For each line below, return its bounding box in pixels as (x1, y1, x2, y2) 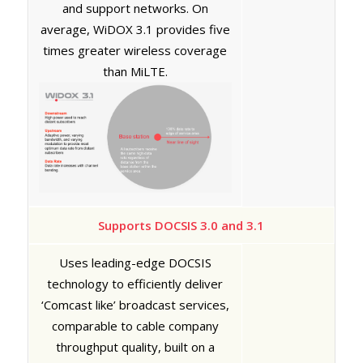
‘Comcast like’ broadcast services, (41, 296, 229, 313)
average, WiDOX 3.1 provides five (40, 20, 230, 37)
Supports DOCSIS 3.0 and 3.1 (98, 216, 265, 233)
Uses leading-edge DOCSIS (58, 254, 211, 271)
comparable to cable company (51, 317, 219, 334)
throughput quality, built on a (55, 338, 215, 355)
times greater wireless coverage (43, 41, 228, 58)
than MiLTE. (102, 62, 168, 79)
